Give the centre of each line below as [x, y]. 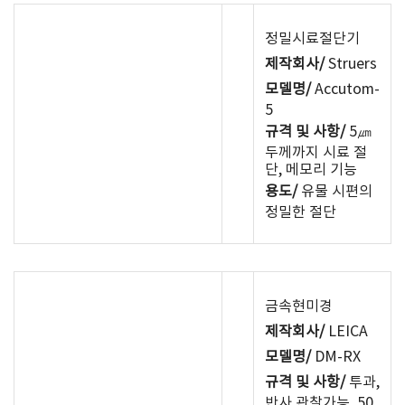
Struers [351, 64]
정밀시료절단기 [312, 39]
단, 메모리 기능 [311, 170]
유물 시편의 [335, 192]
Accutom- [345, 89]
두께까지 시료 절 [316, 153]
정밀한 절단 [301, 212]
